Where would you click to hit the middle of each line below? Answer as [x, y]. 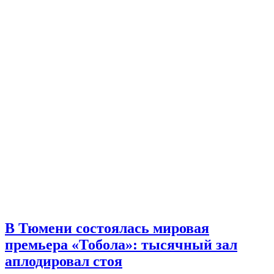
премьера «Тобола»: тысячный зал [121, 245]
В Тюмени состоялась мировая [107, 228]
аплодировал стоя [64, 261]
